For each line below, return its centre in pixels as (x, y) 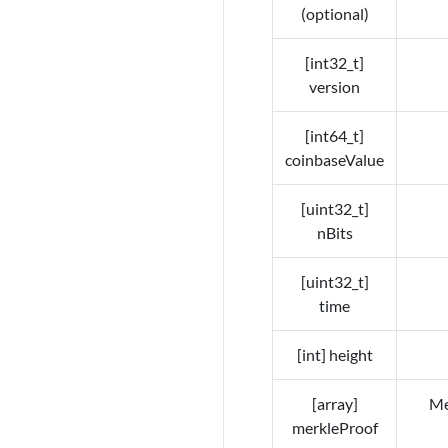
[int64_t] (334, 136)
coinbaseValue (334, 160)
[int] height (334, 355)
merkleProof (334, 428)
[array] (334, 404)
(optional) (334, 14)
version (334, 87)
